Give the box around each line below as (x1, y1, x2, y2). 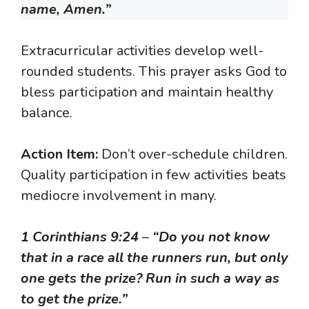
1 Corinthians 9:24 (21, 227, 139, 246)
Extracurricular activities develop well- (21, 41, 263, 60)
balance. (21, 103, 72, 122)
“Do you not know (152, 227, 270, 246)
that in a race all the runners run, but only (21, 248, 288, 267)
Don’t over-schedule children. (98, 144, 288, 163)
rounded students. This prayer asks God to (21, 61, 287, 81)
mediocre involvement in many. (21, 186, 217, 205)
